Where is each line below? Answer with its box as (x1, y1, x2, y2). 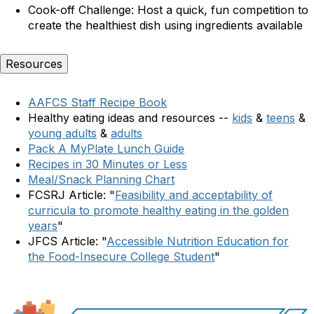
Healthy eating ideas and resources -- (28, 111, 232, 125)
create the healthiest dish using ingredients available (28, 18, 303, 33)
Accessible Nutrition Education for (107, 234, 289, 249)
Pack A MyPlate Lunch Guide (28, 142, 184, 156)
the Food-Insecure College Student (28, 250, 214, 264)
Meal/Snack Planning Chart (28, 172, 175, 187)
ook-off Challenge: (36, 3, 134, 18)
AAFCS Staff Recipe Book (28, 95, 167, 110)
